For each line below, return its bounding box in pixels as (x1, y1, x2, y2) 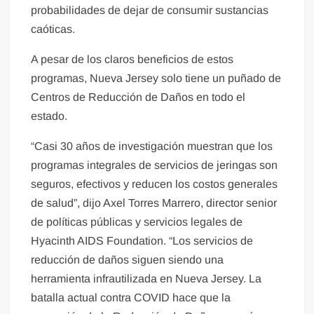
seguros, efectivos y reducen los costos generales (31, 178, 278, 191)
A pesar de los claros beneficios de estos (31, 53, 234, 66)
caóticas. (31, 23, 76, 36)
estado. (31, 110, 68, 123)
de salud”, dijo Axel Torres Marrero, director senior (31, 197, 278, 210)
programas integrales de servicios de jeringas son (31, 159, 278, 172)
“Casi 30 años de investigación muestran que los (31, 140, 273, 153)
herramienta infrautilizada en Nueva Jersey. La (31, 273, 262, 285)
